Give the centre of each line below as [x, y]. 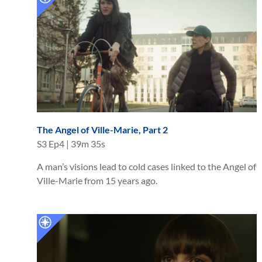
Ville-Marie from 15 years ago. [97, 181]
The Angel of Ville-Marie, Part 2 [102, 130]
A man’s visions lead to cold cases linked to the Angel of [146, 167]
